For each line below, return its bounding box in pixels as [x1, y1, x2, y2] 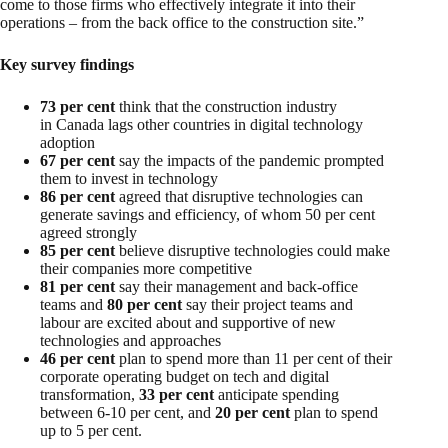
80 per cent [107, 295, 186, 313]
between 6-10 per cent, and [40, 403, 215, 421]
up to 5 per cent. [40, 421, 142, 439]
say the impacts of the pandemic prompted [119, 151, 384, 169]
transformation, [40, 385, 139, 403]
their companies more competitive [40, 259, 252, 277]
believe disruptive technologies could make [119, 241, 390, 259]
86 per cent [40, 187, 119, 205]
